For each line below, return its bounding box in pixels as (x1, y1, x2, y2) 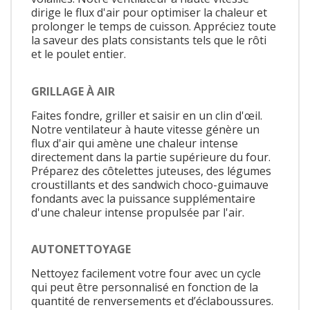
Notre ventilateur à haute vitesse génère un (31, 121, 259, 137)
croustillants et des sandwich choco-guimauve (31, 176, 268, 192)
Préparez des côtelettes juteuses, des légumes (31, 163, 271, 179)
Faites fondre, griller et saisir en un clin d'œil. (31, 107, 262, 123)
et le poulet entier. (31, 46, 126, 62)
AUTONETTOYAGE (31, 241, 131, 257)
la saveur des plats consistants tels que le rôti (31, 33, 266, 48)
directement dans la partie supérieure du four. (31, 149, 271, 165)
